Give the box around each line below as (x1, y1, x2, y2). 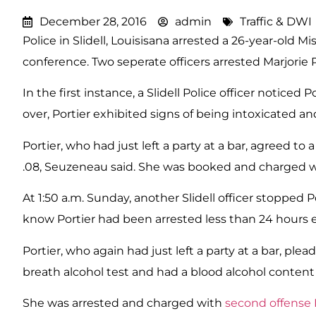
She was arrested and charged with (23, 296, 222, 310)
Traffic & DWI (240, 15, 312, 28)
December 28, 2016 (39, 15, 147, 28)
